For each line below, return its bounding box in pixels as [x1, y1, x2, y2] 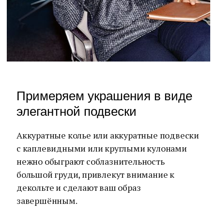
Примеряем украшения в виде [16, 89, 192, 103]
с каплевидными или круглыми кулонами [16, 142, 187, 154]
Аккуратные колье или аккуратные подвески [16, 129, 199, 141]
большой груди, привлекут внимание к [16, 169, 174, 180]
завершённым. [16, 195, 77, 206]
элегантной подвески [16, 104, 137, 119]
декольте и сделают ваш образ [16, 182, 141, 193]
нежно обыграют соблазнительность [16, 155, 165, 167]
